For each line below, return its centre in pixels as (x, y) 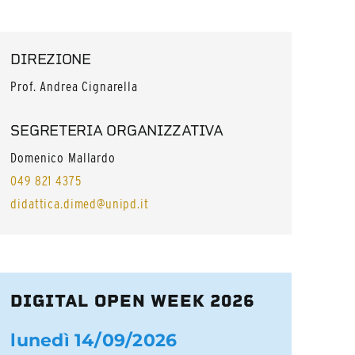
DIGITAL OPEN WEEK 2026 (132, 302)
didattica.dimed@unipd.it (80, 204)
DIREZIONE (51, 59)
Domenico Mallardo (63, 158)
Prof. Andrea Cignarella (74, 86)
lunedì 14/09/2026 (94, 341)
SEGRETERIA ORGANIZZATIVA (117, 131)
